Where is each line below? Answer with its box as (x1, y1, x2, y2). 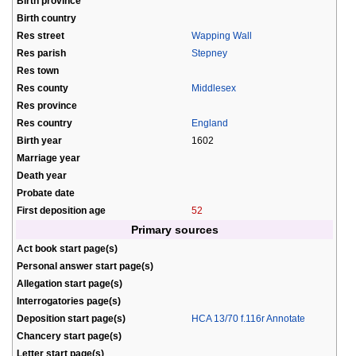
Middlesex (192, 82, 236, 93)
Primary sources (130, 222, 219, 236)
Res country (17, 117, 72, 128)
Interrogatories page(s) (17, 295, 121, 306)
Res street (17, 29, 64, 41)
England (192, 117, 228, 128)
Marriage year (17, 152, 80, 163)
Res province (17, 99, 77, 110)
